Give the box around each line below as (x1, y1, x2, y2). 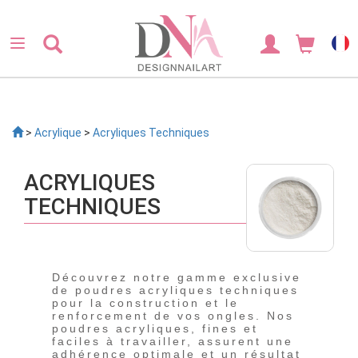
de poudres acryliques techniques (52, 284, 299, 296)
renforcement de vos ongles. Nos (52, 309, 294, 322)
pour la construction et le (52, 296, 239, 309)
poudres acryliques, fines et (52, 322, 258, 335)
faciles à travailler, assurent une (52, 335, 293, 348)
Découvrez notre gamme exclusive (52, 271, 301, 284)
